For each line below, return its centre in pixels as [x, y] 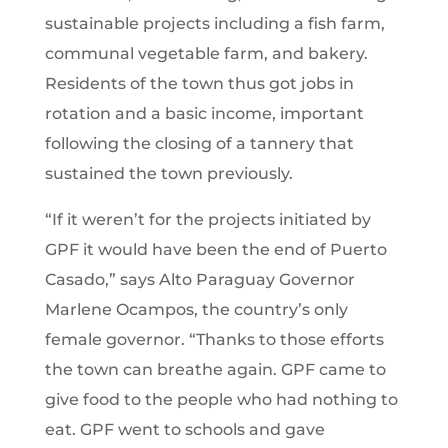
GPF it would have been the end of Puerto [215, 249]
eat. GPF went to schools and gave [184, 429]
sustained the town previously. [168, 173]
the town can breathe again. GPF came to [215, 369]
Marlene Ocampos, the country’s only [196, 309]
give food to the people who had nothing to [221, 399]
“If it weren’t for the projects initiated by [207, 219]
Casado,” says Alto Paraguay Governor [199, 279]
